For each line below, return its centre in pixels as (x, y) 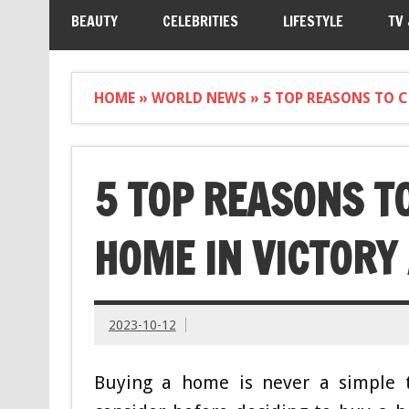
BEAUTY (94, 21)
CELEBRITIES (200, 21)
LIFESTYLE (313, 21)
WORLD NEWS (199, 98)
